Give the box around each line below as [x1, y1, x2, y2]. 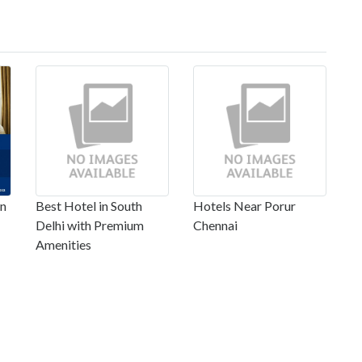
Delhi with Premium [36, 217, 144, 233]
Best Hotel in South [36, 197, 142, 213]
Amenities [36, 236, 91, 252]
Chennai [193, 217, 238, 233]
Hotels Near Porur [193, 197, 296, 213]
